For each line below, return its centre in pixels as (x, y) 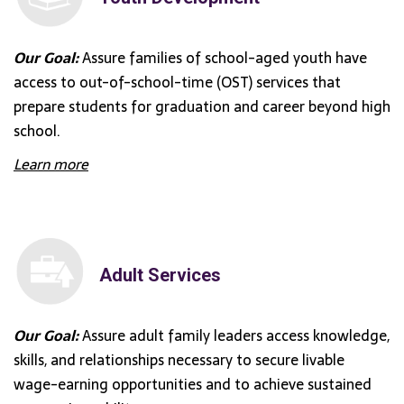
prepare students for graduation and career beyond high (202, 106)
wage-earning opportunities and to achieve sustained (193, 384)
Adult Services (160, 275)
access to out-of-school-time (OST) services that (177, 82)
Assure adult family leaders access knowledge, (234, 335)
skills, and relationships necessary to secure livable (179, 359)
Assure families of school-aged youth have (223, 57)
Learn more (51, 164)
